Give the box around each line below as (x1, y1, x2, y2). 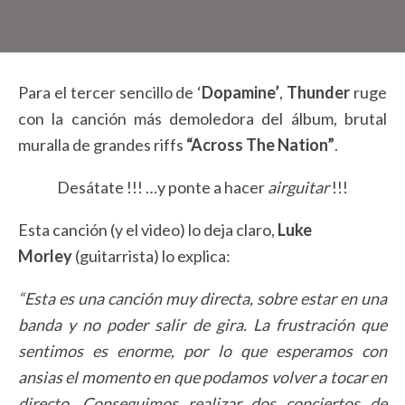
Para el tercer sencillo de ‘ (18, 82, 202, 103)
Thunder (287, 82, 351, 103)
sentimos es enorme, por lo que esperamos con (18, 341, 387, 362)
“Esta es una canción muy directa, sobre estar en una (18, 288, 387, 309)
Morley (18, 246, 72, 267)
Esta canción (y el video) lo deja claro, (18, 220, 278, 240)
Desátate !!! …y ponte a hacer (57, 177, 268, 198)
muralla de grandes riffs (18, 135, 186, 155)
